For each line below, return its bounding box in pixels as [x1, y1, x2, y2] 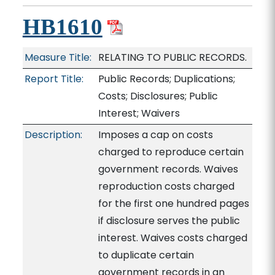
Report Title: [24, 72, 83, 86]
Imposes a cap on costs [98, 128, 213, 142]
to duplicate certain [98, 248, 194, 262]
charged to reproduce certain [98, 145, 244, 159]
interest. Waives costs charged [98, 231, 247, 245]
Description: [24, 128, 82, 142]
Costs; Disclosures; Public [98, 89, 218, 103]
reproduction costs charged [98, 179, 234, 193]
